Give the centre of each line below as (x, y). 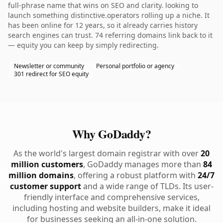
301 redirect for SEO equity (51, 74)
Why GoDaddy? (111, 134)
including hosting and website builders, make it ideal (111, 208)
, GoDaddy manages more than (143, 164)
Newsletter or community (49, 66)
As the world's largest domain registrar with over (107, 153)
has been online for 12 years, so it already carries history (103, 25)
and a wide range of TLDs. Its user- (147, 186)
